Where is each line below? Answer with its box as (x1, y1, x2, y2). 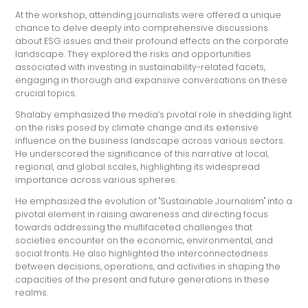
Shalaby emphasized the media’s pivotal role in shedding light (15, 109, 292, 121)
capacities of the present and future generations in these (15, 274, 270, 286)
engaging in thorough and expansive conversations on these (15, 74, 288, 86)
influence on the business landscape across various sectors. (15, 135, 285, 147)
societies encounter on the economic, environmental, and (15, 234, 274, 247)
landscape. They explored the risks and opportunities (15, 47, 252, 60)
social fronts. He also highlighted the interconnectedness (15, 247, 269, 260)
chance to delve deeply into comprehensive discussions (15, 21, 269, 34)
